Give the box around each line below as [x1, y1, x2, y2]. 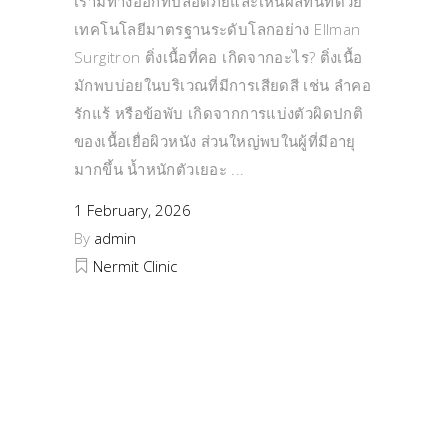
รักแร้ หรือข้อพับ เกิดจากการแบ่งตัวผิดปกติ [74, 103, 363, 124]
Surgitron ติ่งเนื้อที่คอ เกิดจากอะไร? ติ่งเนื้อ [74, 47, 363, 68]
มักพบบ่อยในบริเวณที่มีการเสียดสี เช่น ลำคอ [74, 75, 371, 96]
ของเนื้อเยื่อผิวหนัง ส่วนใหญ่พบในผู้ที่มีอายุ [74, 131, 356, 152]
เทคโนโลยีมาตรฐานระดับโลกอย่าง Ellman [74, 19, 361, 40]
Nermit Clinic [93, 256, 177, 277]
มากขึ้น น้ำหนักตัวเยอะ [74, 159, 232, 180]
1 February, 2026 [74, 200, 191, 221]
